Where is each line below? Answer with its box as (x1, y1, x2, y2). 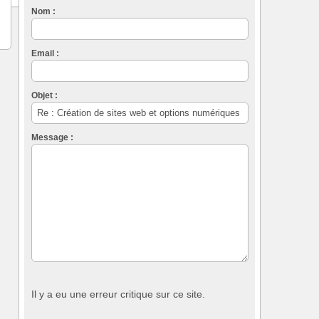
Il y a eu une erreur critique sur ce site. (31, 288, 205, 300)
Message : (31, 132, 73, 142)
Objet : (31, 90, 58, 100)
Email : (31, 48, 59, 58)
